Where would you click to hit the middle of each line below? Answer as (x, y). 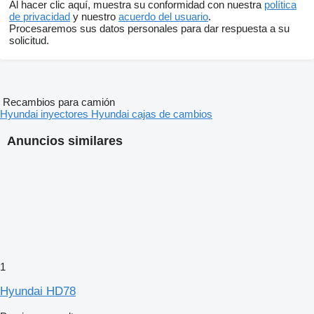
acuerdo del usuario (163, 17)
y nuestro (94, 17)
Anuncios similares (65, 141)
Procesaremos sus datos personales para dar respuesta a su (149, 29)
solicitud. (29, 41)
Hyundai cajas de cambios (152, 114)
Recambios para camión (59, 102)
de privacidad (40, 17)
